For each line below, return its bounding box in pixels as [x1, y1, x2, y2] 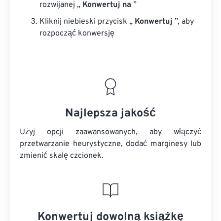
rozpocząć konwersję [39, 29, 114, 38]
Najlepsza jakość [65, 107, 156, 121]
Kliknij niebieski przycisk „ [39, 17, 135, 27]
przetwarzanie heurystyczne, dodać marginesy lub [20, 139, 201, 149]
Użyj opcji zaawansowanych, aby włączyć [20, 127, 201, 137]
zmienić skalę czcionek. [20, 151, 104, 161]
